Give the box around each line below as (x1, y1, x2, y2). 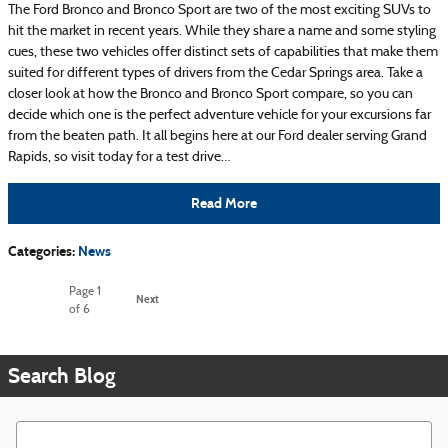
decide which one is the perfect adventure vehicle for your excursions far (8, 107, 431, 123)
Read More (191, 195, 257, 213)
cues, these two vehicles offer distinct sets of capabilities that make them (8, 44, 438, 60)
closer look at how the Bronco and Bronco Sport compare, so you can (8, 86, 413, 102)
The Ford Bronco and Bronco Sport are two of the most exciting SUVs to (8, 2, 431, 18)
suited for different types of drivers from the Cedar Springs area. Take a (8, 65, 423, 81)
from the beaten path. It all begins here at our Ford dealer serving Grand (8, 128, 427, 144)
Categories (8, 243, 72, 261)
